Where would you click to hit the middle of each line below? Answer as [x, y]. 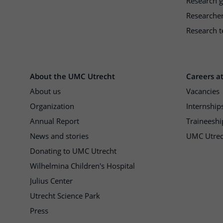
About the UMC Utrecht [72, 76]
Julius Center [51, 181]
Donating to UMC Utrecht [73, 151]
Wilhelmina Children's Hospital [82, 166]
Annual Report [55, 121]
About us [45, 91]
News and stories [59, 136]
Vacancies [203, 91]
